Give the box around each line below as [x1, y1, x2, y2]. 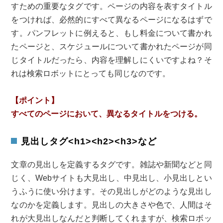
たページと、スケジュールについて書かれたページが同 [11, 42, 212, 51]
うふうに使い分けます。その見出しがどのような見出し [11, 187, 212, 196]
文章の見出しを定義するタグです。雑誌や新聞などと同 [11, 160, 212, 169]
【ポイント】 [11, 96, 59, 105]
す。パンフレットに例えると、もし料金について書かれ [11, 29, 212, 38]
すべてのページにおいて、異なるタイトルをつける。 [11, 110, 203, 118]
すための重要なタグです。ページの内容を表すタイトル [11, 2, 212, 11]
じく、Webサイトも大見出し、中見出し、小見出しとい [11, 174, 212, 183]
